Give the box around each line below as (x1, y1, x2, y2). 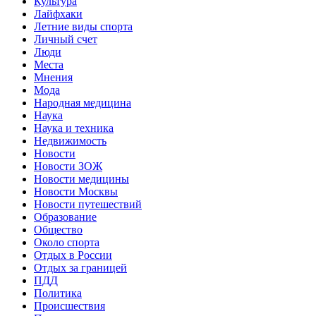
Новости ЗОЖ (34, 159, 102, 172)
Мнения (34, 71, 73, 83)
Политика (34, 286, 82, 299)
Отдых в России (34, 248, 112, 261)
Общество (34, 223, 83, 236)
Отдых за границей (34, 261, 127, 274)
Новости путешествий (34, 197, 142, 210)
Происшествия (34, 299, 105, 312)
